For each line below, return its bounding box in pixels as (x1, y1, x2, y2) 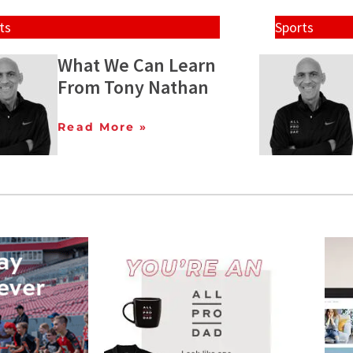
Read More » (58, 120, 148, 135)
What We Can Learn (58, 53, 217, 78)
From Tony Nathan (58, 75, 210, 100)
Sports (274, 18, 314, 37)
